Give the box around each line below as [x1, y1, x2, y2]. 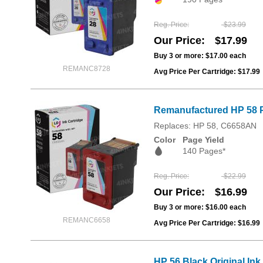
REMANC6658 [62, 215, 110, 224]
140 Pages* [183, 146, 225, 156]
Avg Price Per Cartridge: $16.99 [154, 218, 260, 227]
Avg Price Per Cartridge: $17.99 [154, 67, 260, 76]
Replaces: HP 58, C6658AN [154, 120, 257, 130]
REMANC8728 [62, 64, 110, 73]
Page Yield [183, 134, 224, 144]
